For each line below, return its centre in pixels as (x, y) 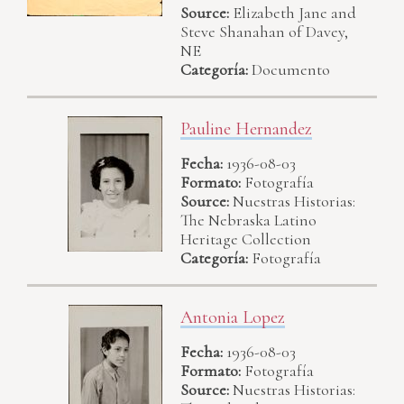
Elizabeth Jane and (294, 12)
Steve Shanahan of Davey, (264, 31)
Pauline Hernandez (246, 129)
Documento (291, 69)
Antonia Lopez (233, 318)
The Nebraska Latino (248, 220)
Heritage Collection (246, 239)
